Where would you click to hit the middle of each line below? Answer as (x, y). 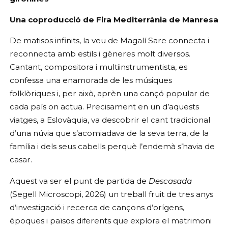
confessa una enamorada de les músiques (91, 80)
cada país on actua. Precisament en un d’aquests (104, 107)
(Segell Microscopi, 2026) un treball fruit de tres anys (111, 194)
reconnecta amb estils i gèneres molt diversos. (100, 54)
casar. (21, 160)
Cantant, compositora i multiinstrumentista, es (98, 67)
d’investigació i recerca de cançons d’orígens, (97, 207)
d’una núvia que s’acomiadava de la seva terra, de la (109, 133)
